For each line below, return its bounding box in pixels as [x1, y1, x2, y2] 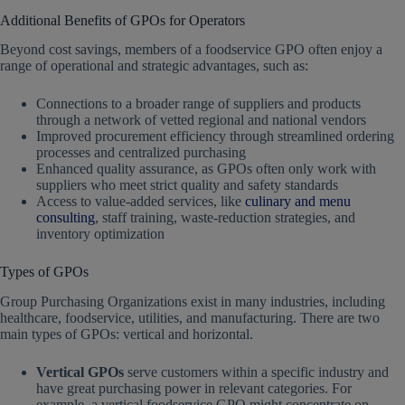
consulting [36, 210, 95, 226]
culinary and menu [245, 193, 351, 210]
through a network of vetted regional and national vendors [36, 112, 366, 128]
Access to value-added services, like [36, 193, 245, 210]
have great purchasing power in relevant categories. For [36, 381, 352, 397]
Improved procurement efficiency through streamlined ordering [36, 128, 394, 145]
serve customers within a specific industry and [124, 364, 389, 381]
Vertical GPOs [36, 364, 124, 381]
